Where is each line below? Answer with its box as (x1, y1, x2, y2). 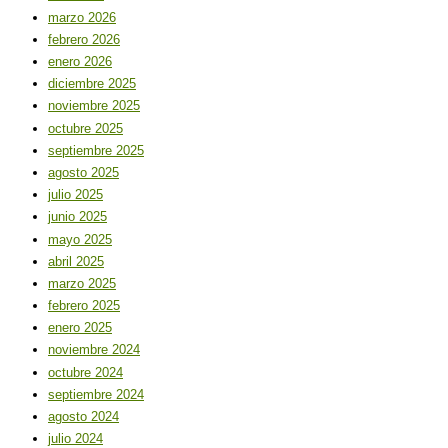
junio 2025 (48, 209, 107, 225)
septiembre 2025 (48, 142, 144, 158)
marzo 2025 (48, 275, 116, 291)
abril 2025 (48, 253, 104, 269)
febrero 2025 (48, 298, 120, 314)
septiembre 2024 (48, 386, 144, 402)
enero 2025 (48, 320, 112, 336)
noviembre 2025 (48, 98, 140, 114)
